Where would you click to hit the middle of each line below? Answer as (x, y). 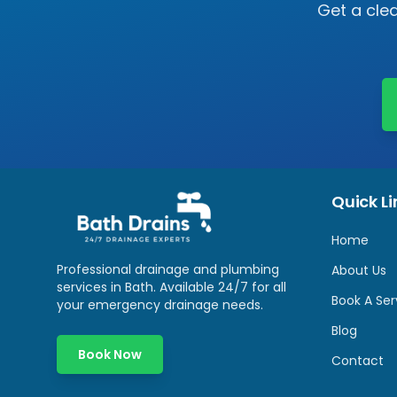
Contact (358, 361)
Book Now (110, 354)
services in (91, 287)
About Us (359, 270)
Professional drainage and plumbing (168, 269)
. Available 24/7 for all (220, 287)
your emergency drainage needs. (160, 305)
